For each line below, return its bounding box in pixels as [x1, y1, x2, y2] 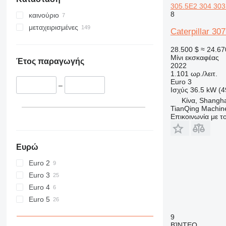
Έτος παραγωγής [16, 57, 84, 66]
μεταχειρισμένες [28, 23, 78, 32]
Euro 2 [28, 158, 50, 167]
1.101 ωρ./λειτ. [170, 69, 217, 78]
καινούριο [28, 11, 59, 20]
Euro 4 [28, 183, 50, 191]
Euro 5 [28, 195, 50, 203]
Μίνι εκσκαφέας [170, 53, 219, 62]
